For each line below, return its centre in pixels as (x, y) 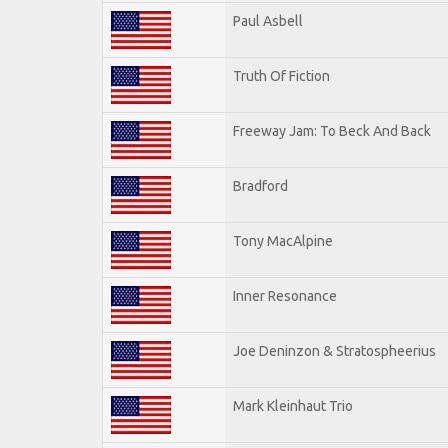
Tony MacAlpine (283, 240)
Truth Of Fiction (281, 75)
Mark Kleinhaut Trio (293, 405)
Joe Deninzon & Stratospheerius (334, 350)
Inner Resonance (285, 295)
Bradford (260, 185)
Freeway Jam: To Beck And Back (332, 130)
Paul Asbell (268, 20)
